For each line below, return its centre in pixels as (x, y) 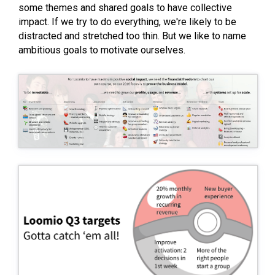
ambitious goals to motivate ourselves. (102, 50)
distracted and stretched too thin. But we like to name (132, 36)
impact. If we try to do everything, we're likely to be (127, 21)
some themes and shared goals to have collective (125, 7)
